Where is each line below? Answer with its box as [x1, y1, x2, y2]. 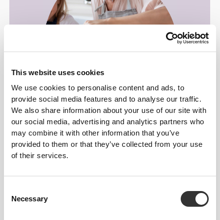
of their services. [11, 151, 69, 160]
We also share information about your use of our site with [11, 106, 207, 114]
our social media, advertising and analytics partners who [11, 117, 204, 126]
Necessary [11, 194, 48, 203]
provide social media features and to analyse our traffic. [11, 94, 202, 103]
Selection [3, 196, 33, 205]
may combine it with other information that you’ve [11, 128, 180, 137]
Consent [3, 184, 31, 193]
